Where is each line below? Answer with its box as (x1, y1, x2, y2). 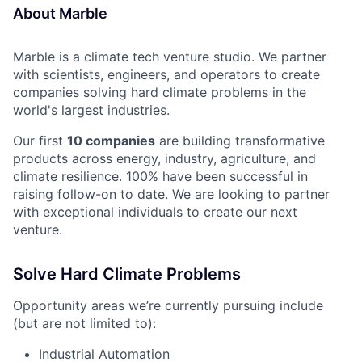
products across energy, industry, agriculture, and (13, 150, 316, 166)
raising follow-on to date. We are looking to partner (13, 186, 330, 202)
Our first (13, 133, 67, 149)
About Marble (13, 5, 107, 22)
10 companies (67, 133, 155, 149)
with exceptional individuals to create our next (13, 204, 297, 220)
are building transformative (155, 133, 325, 149)
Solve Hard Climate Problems (13, 264, 241, 284)
